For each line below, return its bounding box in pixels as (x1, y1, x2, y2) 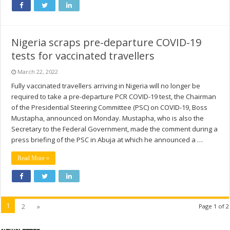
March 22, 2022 (17, 68, 59, 76)
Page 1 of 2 (198, 202, 229, 210)
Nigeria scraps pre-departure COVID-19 (11, 35, 202, 50)
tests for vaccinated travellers (11, 49, 155, 63)
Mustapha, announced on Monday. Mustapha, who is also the (11, 113, 204, 123)
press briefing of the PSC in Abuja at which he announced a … (11, 135, 203, 145)
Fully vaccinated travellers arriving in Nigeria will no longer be (11, 81, 201, 91)
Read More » (17, 155, 50, 162)
